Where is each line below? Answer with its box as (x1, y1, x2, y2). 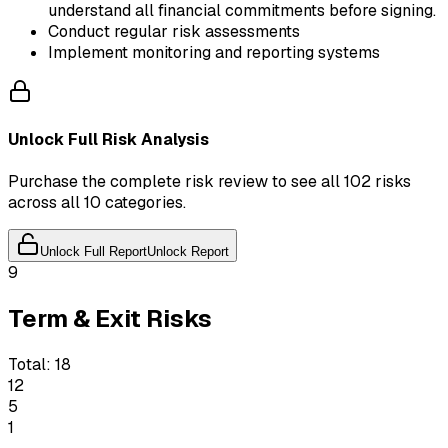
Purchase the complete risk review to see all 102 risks (8, 171, 411, 193)
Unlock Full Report (40, 244, 147, 260)
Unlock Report (147, 244, 229, 260)
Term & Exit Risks (8, 303, 212, 335)
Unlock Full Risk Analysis (8, 129, 209, 151)
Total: (8, 354, 51, 376)
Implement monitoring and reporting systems (48, 41, 380, 63)
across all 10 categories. (8, 192, 186, 214)
